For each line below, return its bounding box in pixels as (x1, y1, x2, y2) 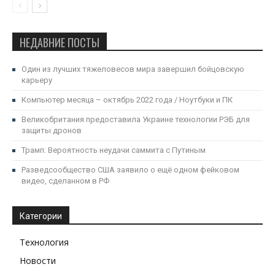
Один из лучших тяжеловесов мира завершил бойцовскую (21, 64, 244, 74)
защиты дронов (21, 125, 82, 135)
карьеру (21, 75, 52, 85)
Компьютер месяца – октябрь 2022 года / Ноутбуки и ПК (21, 95, 233, 104)
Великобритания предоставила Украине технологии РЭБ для (21, 114, 250, 124)
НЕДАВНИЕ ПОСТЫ (20, 34, 99, 50)
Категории (20, 211, 62, 221)
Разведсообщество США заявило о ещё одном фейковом (21, 165, 239, 174)
